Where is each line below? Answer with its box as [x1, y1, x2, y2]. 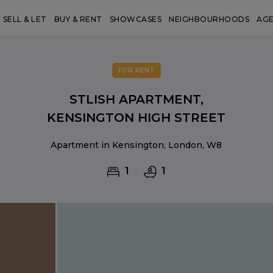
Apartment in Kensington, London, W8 [51, 140, 222, 151]
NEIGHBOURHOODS [169, 15, 250, 24]
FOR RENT [118, 66, 155, 74]
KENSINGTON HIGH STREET [47, 110, 226, 125]
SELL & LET [2, 15, 47, 24]
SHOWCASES [109, 15, 162, 24]
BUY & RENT [54, 15, 102, 24]
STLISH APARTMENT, [69, 92, 204, 107]
